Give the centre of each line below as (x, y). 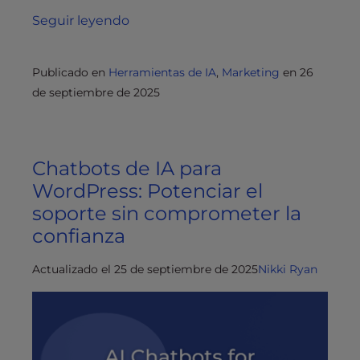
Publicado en (70, 73)
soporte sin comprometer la (167, 214)
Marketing (251, 73)
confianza (79, 236)
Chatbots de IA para (127, 169)
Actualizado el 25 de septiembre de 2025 (145, 270)
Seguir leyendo (81, 21)
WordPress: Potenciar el (147, 191)
